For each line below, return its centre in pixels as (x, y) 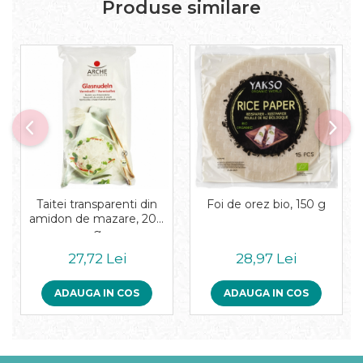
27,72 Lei (97, 259)
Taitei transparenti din (97, 205)
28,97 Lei (266, 259)
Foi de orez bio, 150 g (266, 205)
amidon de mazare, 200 (97, 219)
